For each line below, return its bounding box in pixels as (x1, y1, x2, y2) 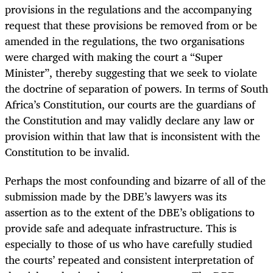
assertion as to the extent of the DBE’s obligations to (5, 202, 255, 221)
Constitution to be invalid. (5, 143, 130, 161)
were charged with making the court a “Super (5, 48, 222, 66)
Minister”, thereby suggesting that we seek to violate (5, 63, 257, 82)
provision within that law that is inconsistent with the (5, 127, 260, 146)
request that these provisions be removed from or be (5, 16, 257, 35)
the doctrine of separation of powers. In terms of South (5, 79, 268, 98)
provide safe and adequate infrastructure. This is (5, 218, 236, 237)
